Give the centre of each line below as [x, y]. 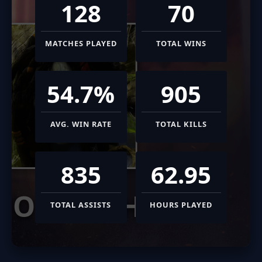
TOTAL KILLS [181, 124]
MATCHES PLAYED [81, 43]
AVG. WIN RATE [81, 124]
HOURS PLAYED [181, 204]
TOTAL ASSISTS [81, 204]
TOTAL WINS [181, 43]
